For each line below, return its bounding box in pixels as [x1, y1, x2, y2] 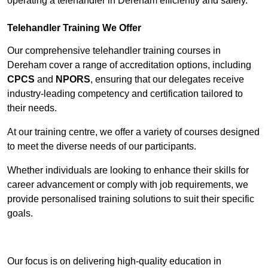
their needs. [7, 103, 57, 114]
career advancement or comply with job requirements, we [7, 179, 248, 190]
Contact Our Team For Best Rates [63, 232, 205, 243]
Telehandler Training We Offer [7, 23, 141, 33]
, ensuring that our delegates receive [90, 74, 244, 85]
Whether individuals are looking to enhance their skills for [7, 165, 249, 176]
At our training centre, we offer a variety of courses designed [7, 127, 260, 138]
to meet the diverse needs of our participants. [7, 141, 196, 152]
